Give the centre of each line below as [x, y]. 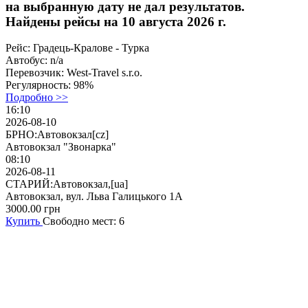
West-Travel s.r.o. [104, 73]
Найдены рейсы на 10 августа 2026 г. [116, 21]
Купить [24, 221]
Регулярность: [40, 85]
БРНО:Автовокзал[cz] [57, 135]
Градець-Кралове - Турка [91, 48]
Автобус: [28, 60]
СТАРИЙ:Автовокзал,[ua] [67, 184]
